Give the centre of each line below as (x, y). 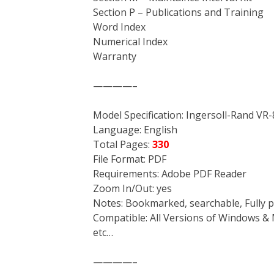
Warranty (115, 56)
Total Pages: (123, 144)
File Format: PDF (130, 159)
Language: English (135, 130)
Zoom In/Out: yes (132, 188)
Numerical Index (130, 42)
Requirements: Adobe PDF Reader (170, 174)
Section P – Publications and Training (178, 12)
